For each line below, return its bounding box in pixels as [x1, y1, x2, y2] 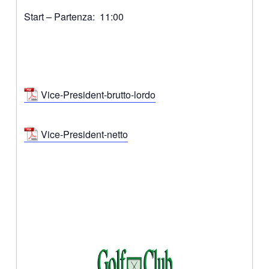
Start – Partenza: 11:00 [23, 9, 124, 23]
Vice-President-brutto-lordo [40, 87, 156, 101]
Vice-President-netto [40, 127, 128, 141]
